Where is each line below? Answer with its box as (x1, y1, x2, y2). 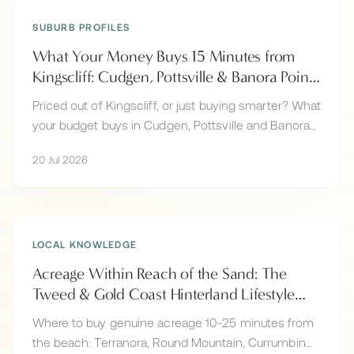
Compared (32, 88, 101, 107)
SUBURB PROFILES (32, 21, 131, 32)
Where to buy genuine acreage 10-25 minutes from (32, 314, 314, 330)
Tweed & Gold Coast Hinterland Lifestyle (32, 285, 295, 304)
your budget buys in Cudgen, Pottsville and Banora (32, 116, 310, 132)
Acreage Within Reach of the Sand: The (32, 265, 287, 284)
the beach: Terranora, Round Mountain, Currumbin (32, 334, 306, 350)
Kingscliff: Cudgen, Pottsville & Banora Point (32, 67, 314, 86)
